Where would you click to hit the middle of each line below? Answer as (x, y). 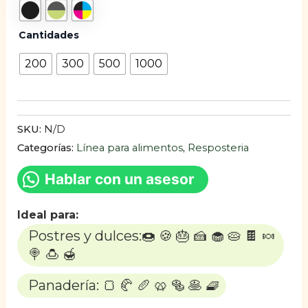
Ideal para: (48, 215)
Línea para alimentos (130, 148)
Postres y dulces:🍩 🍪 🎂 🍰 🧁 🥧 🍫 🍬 (152, 236)
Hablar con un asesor (120, 179)
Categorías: (47, 148)
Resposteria (219, 148)
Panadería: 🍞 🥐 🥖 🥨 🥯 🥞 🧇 (124, 286)
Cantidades (49, 35)
